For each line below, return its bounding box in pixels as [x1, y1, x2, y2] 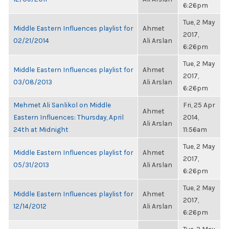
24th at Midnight [13, 125, 68, 133]
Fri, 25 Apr [183, 101, 215, 109]
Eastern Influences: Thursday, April [13, 113, 124, 121]
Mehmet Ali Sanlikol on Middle [13, 101, 111, 109]
